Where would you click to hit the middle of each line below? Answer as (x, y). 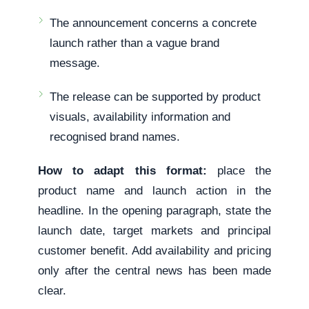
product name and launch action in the (154, 190)
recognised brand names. (115, 137)
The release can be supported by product (156, 97)
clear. (52, 290)
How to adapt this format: (122, 170)
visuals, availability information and (140, 117)
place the (239, 170)
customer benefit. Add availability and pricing (154, 250)
